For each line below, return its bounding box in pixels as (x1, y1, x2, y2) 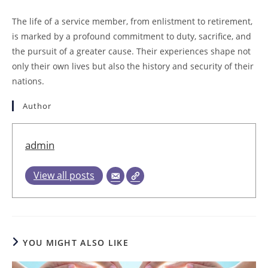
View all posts (33, 168, 95, 182)
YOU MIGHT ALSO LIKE (23, 236, 129, 248)
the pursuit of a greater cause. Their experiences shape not (12, 45, 251, 57)
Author (23, 100, 51, 111)
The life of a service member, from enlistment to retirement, (12, 15, 252, 27)
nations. (12, 75, 44, 87)
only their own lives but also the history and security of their (12, 60, 254, 72)
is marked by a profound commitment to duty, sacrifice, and (12, 30, 251, 42)
